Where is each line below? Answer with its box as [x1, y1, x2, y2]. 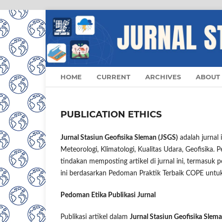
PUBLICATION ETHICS [60, 109, 162, 120]
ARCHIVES [145, 73, 181, 81]
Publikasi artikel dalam [60, 214, 130, 221]
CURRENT [97, 73, 130, 81]
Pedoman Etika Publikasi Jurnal [60, 192, 156, 199]
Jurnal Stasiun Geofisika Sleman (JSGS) [60, 134, 178, 142]
